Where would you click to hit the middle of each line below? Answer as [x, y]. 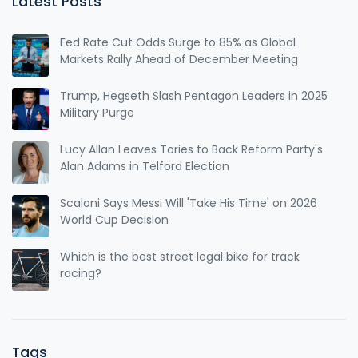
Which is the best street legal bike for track [180, 256]
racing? [81, 273]
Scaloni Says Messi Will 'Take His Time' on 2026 [189, 203]
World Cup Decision [115, 219]
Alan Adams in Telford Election [145, 166]
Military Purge [97, 112]
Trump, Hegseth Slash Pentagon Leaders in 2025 [194, 95]
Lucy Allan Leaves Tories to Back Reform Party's [192, 149]
